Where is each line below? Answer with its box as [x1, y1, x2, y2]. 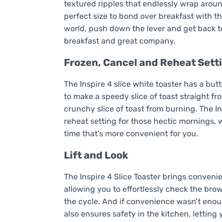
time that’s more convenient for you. [63, 129, 198, 139]
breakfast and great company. [63, 36, 175, 46]
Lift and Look [63, 149, 128, 162]
